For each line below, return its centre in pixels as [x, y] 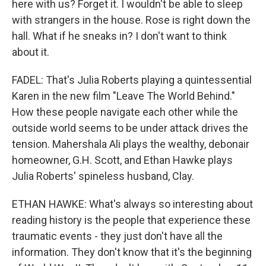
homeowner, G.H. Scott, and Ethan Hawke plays [122, 160]
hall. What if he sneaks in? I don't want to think [119, 36]
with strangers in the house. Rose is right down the [131, 20]
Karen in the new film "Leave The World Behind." [123, 96]
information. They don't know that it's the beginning [132, 252]
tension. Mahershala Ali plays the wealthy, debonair [131, 144]
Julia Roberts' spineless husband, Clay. [103, 176]
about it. [31, 52]
